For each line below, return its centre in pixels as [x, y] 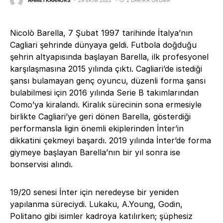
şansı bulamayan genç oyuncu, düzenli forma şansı [108, 80]
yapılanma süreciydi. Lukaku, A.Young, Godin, [96, 204]
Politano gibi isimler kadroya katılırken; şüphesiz [101, 216]
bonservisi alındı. [41, 164]
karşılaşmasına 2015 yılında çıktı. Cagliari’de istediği [106, 68]
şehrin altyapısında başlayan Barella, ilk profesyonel [109, 56]
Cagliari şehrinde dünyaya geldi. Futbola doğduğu [103, 45]
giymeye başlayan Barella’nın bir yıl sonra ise [95, 152]
